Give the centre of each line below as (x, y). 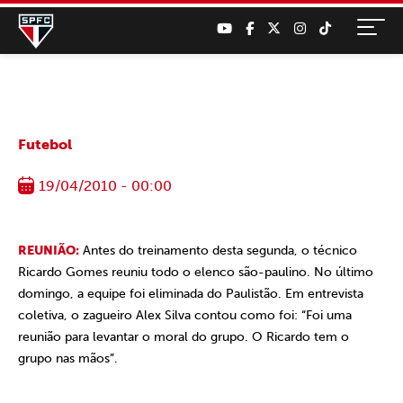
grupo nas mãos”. (68, 358)
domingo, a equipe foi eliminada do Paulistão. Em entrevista (191, 294)
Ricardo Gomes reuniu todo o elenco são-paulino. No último (196, 272)
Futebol (45, 144)
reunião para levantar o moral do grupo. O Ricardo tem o (184, 337)
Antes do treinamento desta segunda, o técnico (218, 251)
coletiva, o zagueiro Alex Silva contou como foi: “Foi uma (185, 315)
